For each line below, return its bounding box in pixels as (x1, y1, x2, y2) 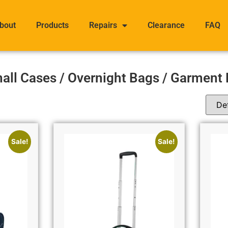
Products (36, 20, 69, 30)
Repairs (89, 20, 117, 30)
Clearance (148, 20, 185, 30)
